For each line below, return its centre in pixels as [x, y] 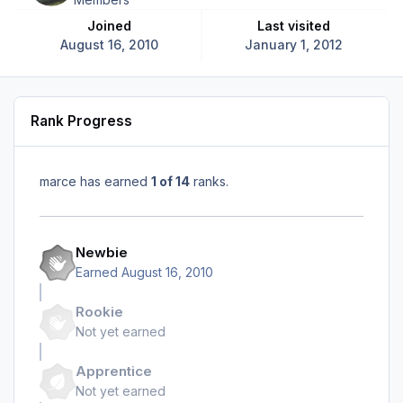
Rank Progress [82, 121]
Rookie [99, 312]
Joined [113, 25]
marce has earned [95, 181]
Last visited [298, 25]
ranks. [209, 181]
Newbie [102, 253]
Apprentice [114, 372]
